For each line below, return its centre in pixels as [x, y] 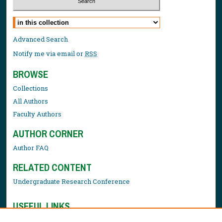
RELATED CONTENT [53, 167]
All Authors [31, 101]
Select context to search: [51, 20]
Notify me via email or [49, 53]
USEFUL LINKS [42, 206]
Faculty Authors [37, 114]
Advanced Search [41, 39]
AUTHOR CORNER [48, 134]
